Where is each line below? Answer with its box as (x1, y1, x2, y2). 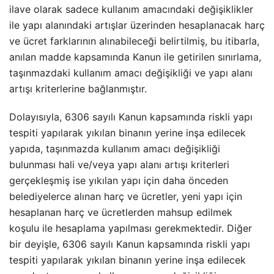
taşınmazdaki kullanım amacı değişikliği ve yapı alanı (9, 67, 253, 79)
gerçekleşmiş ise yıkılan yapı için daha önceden (9, 174, 228, 187)
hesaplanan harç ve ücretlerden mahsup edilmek (9, 206, 232, 218)
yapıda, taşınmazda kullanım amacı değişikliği (9, 143, 220, 155)
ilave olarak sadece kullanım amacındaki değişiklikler (9, 3, 253, 15)
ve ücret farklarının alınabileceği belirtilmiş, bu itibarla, (9, 35, 259, 47)
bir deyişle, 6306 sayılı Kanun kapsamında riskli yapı (9, 238, 250, 250)
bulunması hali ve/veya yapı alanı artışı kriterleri (9, 158, 229, 171)
